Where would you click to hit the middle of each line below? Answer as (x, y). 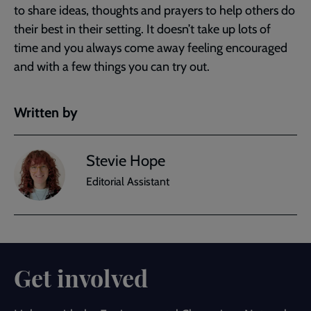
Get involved (81, 277)
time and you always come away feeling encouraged (151, 48)
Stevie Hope (126, 161)
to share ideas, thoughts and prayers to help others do (154, 10)
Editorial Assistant (128, 182)
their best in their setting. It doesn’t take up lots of (142, 29)
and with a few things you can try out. (112, 66)
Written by (46, 112)
